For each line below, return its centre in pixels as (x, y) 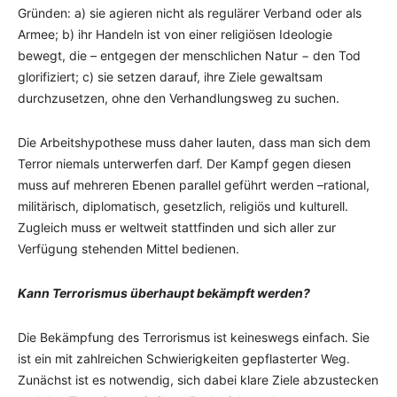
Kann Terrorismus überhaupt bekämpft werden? (164, 293)
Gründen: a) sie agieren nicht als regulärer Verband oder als (190, 13)
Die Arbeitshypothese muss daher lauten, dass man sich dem (194, 142)
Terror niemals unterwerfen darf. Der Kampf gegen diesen (184, 163)
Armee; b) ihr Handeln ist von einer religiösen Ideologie (175, 34)
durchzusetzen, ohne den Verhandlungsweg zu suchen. (179, 98)
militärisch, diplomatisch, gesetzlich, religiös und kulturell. (183, 206)
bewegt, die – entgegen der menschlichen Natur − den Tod (189, 55)
